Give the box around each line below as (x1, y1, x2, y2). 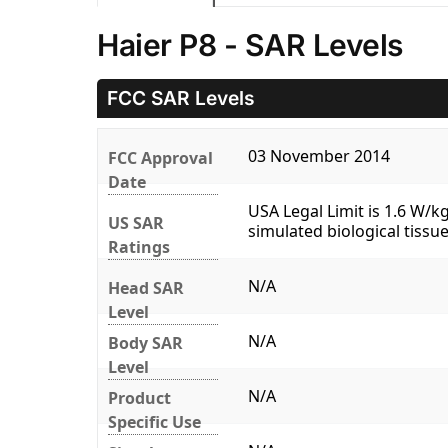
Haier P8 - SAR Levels (97, 27, 403, 64)
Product (108, 387, 171, 410)
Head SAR (108, 277, 184, 300)
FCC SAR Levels (107, 86, 255, 111)
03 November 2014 (248, 145, 390, 168)
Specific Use (108, 411, 201, 434)
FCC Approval (108, 147, 213, 170)
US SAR (108, 212, 164, 235)
